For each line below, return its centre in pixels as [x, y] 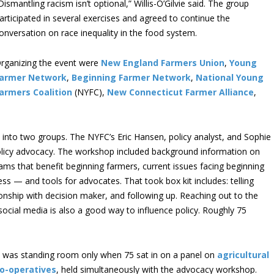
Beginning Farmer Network [131, 77]
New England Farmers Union [163, 63]
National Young [230, 77]
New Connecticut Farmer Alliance [180, 92]
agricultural [243, 255]
